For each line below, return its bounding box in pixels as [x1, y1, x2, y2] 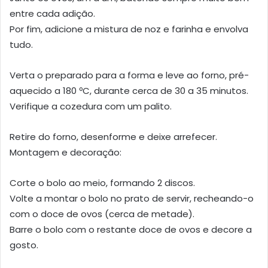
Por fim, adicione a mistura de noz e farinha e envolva [10, 22, 248, 35]
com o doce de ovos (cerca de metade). [10, 207, 194, 220]
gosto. [10, 238, 38, 251]
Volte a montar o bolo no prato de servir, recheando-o [10, 191, 254, 205]
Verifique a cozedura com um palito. [10, 99, 172, 112]
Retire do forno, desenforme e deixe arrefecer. [10, 130, 217, 143]
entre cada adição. [10, 7, 95, 20]
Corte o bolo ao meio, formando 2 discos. [10, 176, 195, 189]
